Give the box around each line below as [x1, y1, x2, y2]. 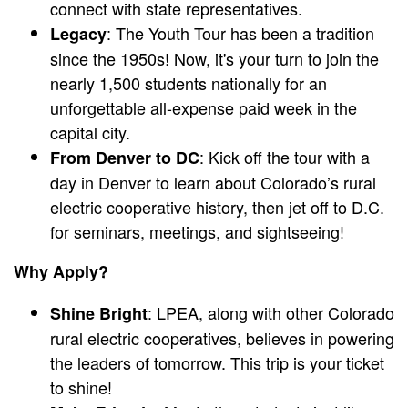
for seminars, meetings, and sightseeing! [50, 219, 344, 244]
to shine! [50, 375, 112, 400]
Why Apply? [14, 260, 108, 284]
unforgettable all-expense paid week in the [50, 96, 357, 120]
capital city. [50, 120, 130, 145]
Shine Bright [50, 301, 148, 326]
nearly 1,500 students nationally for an [50, 71, 327, 96]
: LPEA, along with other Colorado [148, 301, 394, 325]
